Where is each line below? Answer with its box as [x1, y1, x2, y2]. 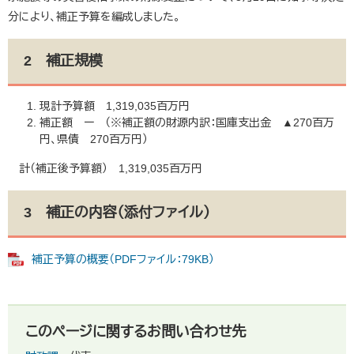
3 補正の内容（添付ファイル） [24, 205, 210, 221]
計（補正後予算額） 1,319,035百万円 [8, 162, 202, 175]
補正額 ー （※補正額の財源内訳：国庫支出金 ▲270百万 [40, 116, 334, 130]
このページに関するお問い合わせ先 [25, 324, 246, 341]
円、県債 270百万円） [40, 133, 148, 146]
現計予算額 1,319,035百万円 [40, 100, 190, 113]
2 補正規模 [24, 53, 103, 70]
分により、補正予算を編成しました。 [8, 10, 180, 24]
